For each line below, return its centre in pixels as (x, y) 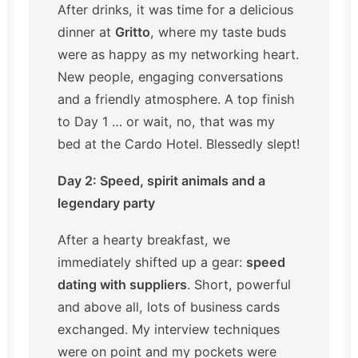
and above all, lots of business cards (169, 306)
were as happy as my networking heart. (178, 54)
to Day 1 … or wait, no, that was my (166, 121)
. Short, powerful (239, 284)
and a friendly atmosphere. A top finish (176, 99)
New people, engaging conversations (170, 76)
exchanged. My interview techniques (169, 329)
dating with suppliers (122, 284)
